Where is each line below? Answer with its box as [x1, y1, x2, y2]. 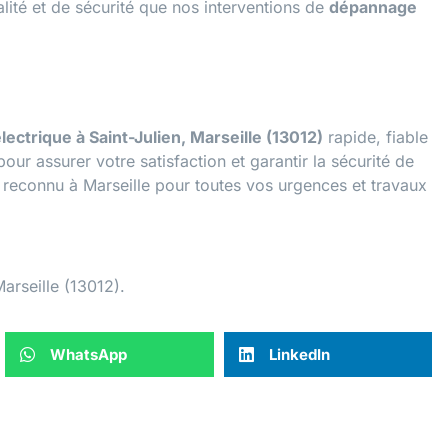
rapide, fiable [323, 127, 428, 148]
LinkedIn [268, 344, 330, 364]
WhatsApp [50, 344, 127, 364]
